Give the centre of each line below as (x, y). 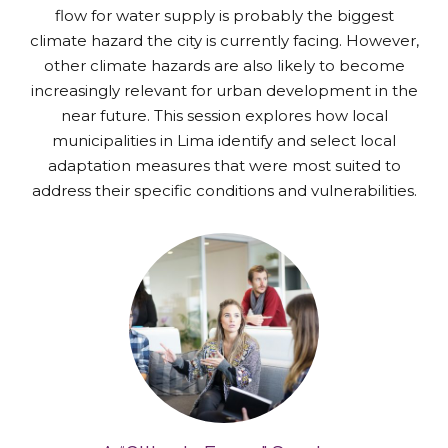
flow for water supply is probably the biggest (224, 15)
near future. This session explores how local (224, 115)
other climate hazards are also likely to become (224, 65)
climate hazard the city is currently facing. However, (224, 40)
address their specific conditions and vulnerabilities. (224, 190)
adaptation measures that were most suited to (224, 165)
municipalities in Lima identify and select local (224, 140)
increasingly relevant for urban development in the (224, 90)
